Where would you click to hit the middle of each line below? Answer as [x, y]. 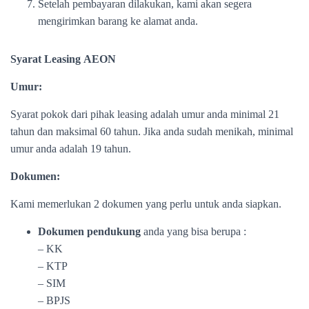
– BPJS [54, 300]
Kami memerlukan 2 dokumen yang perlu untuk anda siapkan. [146, 204]
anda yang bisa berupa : [195, 231]
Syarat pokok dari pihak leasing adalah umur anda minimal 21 [145, 114]
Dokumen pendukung [91, 231]
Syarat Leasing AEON [63, 59]
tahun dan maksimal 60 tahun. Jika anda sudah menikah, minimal [152, 131]
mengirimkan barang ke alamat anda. [118, 21]
